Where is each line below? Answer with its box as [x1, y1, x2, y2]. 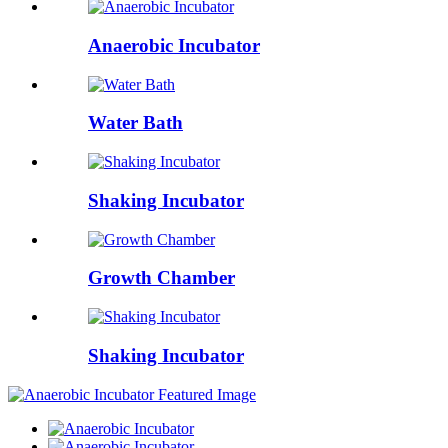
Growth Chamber [88, 267, 235, 289]
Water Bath [88, 112, 183, 134]
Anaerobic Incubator [88, 35, 260, 57]
